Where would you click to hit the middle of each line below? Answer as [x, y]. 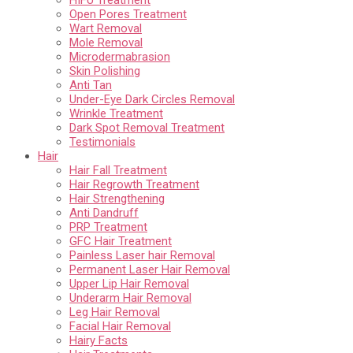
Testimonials [102, 141]
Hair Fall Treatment [118, 170]
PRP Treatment [108, 227]
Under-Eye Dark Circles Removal [152, 99]
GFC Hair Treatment [121, 241]
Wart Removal [106, 28]
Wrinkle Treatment [116, 113]
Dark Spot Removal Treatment [147, 127]
